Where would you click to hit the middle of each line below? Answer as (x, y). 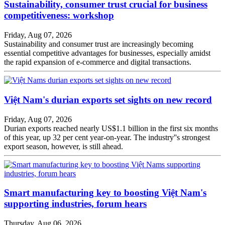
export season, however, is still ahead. (64, 146)
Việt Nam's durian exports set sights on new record (108, 99)
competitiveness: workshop (59, 16)
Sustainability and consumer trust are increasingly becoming (99, 44)
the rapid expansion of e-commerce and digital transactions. (98, 62)
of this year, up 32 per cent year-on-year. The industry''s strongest (107, 137)
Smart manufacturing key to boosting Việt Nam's (105, 193)
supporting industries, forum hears (75, 204)
